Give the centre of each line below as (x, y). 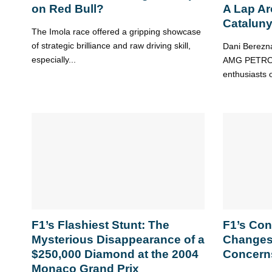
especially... (54, 60)
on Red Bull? (68, 9)
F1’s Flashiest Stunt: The (100, 225)
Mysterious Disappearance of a (118, 240)
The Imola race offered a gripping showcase (116, 32)
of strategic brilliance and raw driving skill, (111, 46)
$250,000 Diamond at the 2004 (115, 254)
